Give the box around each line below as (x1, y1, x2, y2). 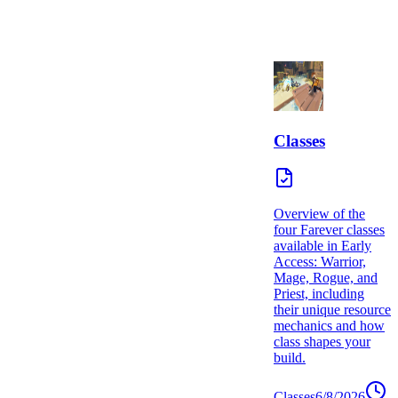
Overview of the (274, 206, 365, 222)
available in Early (274, 238, 371, 254)
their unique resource (274, 302, 391, 318)
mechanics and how (274, 318, 385, 334)
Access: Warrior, (274, 254, 366, 270)
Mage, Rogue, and (274, 270, 378, 286)
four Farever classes (274, 222, 385, 238)
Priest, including (274, 286, 364, 302)
